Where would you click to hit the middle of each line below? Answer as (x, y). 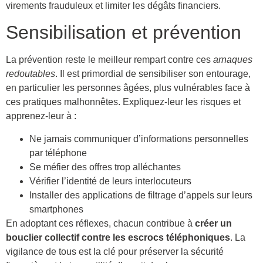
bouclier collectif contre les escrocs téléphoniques (118, 237)
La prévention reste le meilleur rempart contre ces (109, 60)
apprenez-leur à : (41, 116)
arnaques (233, 60)
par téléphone (58, 153)
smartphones (56, 209)
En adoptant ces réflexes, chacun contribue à (100, 223)
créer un (213, 223)
